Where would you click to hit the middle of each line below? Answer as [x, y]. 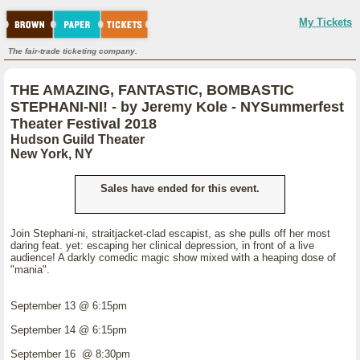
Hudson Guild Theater [78, 139]
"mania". [30, 270]
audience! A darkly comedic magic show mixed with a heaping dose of [173, 258]
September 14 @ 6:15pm [69, 330]
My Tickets [325, 22]
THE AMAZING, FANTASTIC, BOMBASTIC [152, 90]
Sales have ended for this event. [180, 188]
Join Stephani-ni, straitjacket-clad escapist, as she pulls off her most [170, 233]
